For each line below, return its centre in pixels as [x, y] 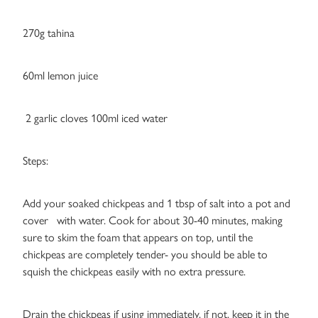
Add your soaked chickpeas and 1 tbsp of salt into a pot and [157, 204]
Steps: [35, 161]
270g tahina [49, 33]
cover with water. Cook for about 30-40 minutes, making [153, 221]
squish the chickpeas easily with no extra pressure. [134, 272]
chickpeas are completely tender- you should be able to [145, 255]
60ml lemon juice [60, 76]
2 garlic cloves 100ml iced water [95, 119]
